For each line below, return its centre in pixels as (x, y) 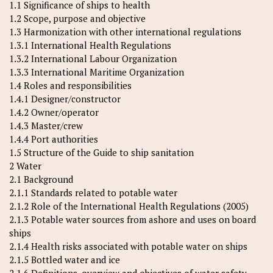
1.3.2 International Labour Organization (93, 58)
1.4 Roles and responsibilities (70, 85)
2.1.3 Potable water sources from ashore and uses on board (133, 219)
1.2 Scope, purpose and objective (77, 18)
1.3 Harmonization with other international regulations (125, 32)
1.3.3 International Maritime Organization (97, 72)
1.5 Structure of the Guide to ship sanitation (101, 152)
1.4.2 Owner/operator (54, 112)
